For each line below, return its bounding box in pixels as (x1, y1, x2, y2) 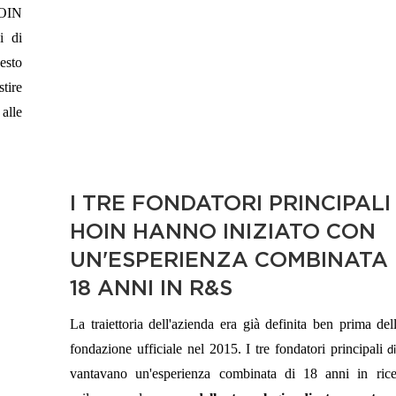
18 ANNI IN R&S (70, 275, 233, 300)
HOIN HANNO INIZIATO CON (70, 218, 377, 243)
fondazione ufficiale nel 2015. (70, 341, 241, 357)
